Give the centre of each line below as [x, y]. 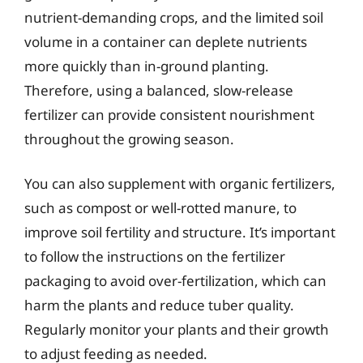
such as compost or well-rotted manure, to [160, 208]
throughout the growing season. [129, 139]
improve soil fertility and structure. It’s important [180, 232]
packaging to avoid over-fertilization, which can [175, 281]
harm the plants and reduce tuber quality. [159, 305]
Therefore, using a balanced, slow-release [159, 90]
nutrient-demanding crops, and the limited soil [174, 17]
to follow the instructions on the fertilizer [155, 256]
